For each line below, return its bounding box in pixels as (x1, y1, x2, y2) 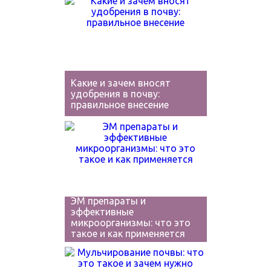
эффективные (70, 206, 134, 217)
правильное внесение (70, 99, 169, 110)
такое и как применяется (70, 228, 185, 239)
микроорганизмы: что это (70, 217, 191, 228)
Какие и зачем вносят (70, 77, 171, 88)
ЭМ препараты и (70, 195, 146, 206)
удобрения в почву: (70, 88, 160, 99)
